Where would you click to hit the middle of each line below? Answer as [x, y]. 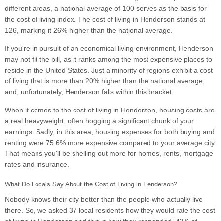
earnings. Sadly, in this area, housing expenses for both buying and [110, 132]
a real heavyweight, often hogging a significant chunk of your [99, 121]
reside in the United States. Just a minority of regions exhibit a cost [109, 70]
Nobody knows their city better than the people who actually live [104, 200]
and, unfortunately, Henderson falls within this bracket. [89, 92]
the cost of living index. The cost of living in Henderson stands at [105, 19]
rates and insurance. [37, 165]
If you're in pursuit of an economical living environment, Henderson [109, 49]
